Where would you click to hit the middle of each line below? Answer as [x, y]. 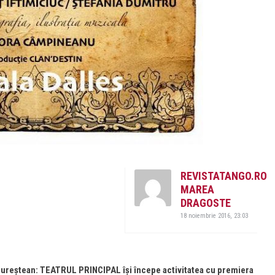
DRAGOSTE [206, 203]
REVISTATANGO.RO [224, 176]
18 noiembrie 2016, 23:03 [214, 216]
